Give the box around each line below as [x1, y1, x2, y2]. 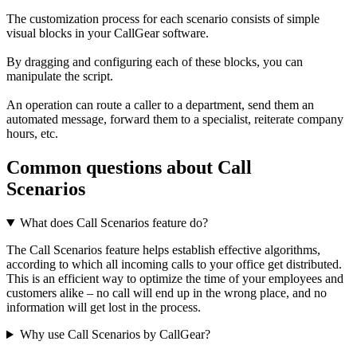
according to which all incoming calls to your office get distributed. [6, 257, 342, 272]
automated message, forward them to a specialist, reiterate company [6, 112, 343, 127]
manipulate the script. [6, 69, 113, 84]
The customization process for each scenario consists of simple [6, 12, 320, 26]
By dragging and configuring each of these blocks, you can [6, 55, 303, 69]
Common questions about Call [6, 157, 252, 178]
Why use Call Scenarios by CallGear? [19, 328, 210, 342]
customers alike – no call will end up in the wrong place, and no [6, 286, 327, 300]
